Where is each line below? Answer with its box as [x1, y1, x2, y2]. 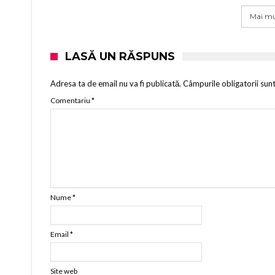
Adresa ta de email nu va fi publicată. [50, 78, 181, 88]
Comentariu [50, 95, 91, 105]
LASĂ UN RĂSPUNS [65, 49, 175, 63]
